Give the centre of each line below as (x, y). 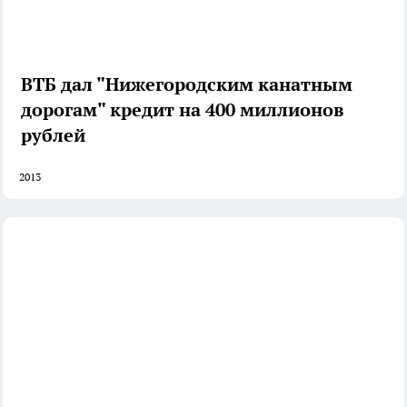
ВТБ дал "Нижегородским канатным (187, 85)
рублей (53, 136)
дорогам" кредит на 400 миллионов (182, 110)
